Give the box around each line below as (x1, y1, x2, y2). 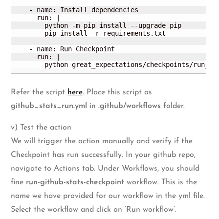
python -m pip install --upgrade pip (13, 22, 182, 30)
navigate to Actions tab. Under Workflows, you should (11, 165, 200, 173)
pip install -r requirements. (13, 29, 154, 38)
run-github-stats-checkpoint (26, 178, 125, 187)
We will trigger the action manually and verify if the (11, 137, 193, 146)
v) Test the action (11, 124, 72, 132)
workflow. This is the (124, 178, 197, 187)
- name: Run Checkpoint (13, 45, 115, 53)
